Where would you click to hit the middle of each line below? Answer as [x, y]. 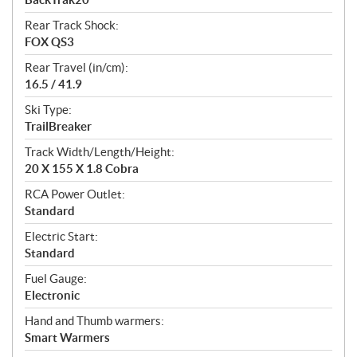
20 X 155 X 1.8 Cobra [82, 169]
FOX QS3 [49, 42]
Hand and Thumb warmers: [94, 321]
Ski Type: [48, 110]
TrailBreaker [58, 127]
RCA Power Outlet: [75, 194]
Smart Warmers [67, 338]
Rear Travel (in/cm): [76, 68]
